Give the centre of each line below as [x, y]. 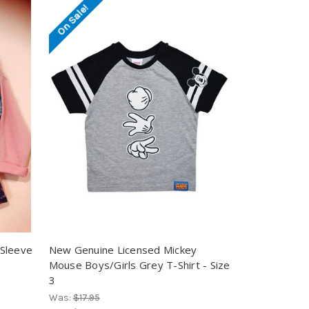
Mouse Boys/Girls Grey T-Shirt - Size [139, 265]
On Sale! [72, 20]
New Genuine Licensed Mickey [123, 249]
